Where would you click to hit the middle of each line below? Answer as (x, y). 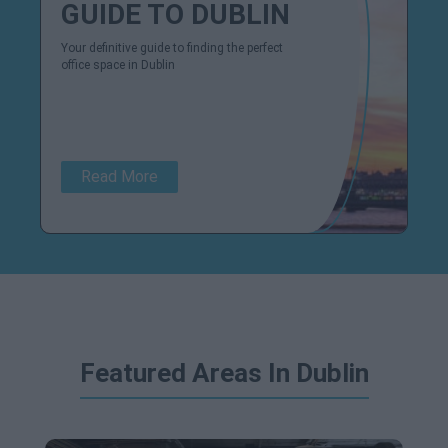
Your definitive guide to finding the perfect (172, 48)
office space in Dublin (118, 65)
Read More (119, 176)
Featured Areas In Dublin (224, 373)
